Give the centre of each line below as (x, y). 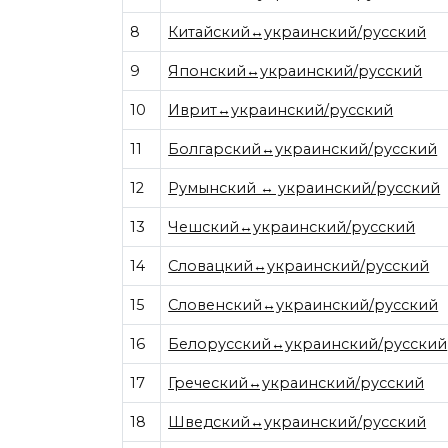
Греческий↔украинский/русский (296, 383)
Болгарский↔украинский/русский (303, 149)
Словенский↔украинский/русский (303, 305)
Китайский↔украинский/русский (297, 32)
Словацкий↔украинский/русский (299, 266)
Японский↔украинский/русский (295, 71)
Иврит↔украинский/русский (281, 110)
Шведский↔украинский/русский (297, 422)
